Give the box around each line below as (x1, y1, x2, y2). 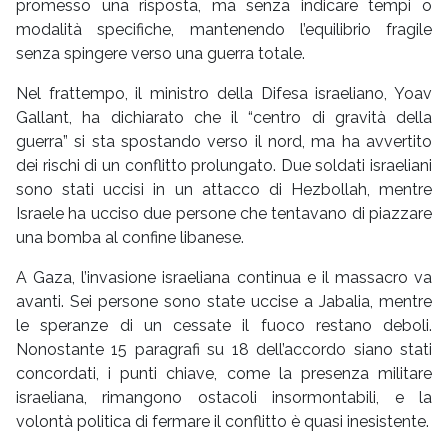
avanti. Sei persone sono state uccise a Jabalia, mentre (16, 292, 432, 312)
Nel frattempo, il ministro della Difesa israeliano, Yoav (16, 84, 432, 104)
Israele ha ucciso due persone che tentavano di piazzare (16, 204, 432, 224)
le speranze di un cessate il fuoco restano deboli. (16, 316, 432, 336)
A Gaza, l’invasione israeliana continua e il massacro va (16, 268, 432, 288)
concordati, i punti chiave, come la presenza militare (16, 364, 432, 384)
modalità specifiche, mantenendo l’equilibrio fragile (16, 20, 432, 40)
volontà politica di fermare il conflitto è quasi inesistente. (16, 412, 429, 432)
